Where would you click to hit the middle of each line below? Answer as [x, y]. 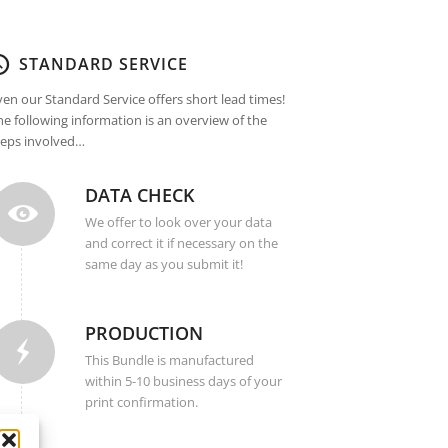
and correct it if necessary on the [181, 242]
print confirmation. [141, 401]
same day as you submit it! [163, 263]
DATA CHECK [139, 194]
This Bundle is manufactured [169, 359]
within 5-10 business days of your [183, 380]
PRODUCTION [143, 332]
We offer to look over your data [178, 221]
